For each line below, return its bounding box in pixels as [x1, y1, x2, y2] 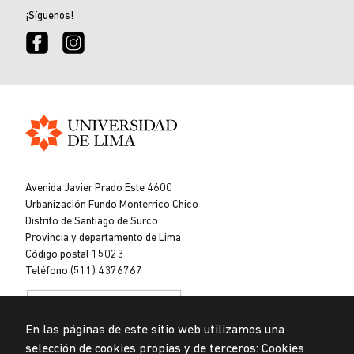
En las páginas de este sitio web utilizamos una [25, 323, 284, 337]
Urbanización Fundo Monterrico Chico [25, 199, 201, 212]
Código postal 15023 [25, 249, 126, 262]
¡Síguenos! [25, 11, 73, 21]
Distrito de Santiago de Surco [25, 216, 163, 228]
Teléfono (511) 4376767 [25, 265, 142, 278]
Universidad [25, 155, 90, 168]
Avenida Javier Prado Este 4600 [25, 183, 175, 195]
